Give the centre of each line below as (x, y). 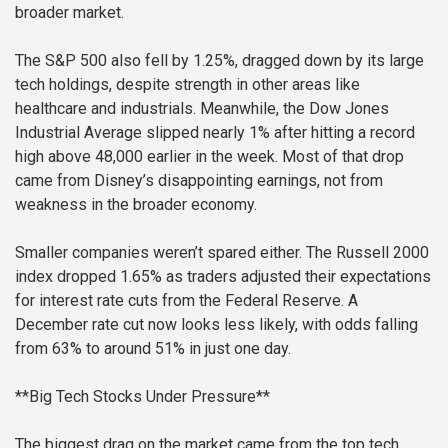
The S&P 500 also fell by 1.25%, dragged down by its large (219, 60)
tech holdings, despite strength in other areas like (187, 84)
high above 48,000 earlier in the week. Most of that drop (209, 156)
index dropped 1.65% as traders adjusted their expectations (223, 276)
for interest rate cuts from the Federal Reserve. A (186, 300)
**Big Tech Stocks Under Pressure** (142, 396)
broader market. (69, 12)
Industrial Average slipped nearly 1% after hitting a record (215, 132)
